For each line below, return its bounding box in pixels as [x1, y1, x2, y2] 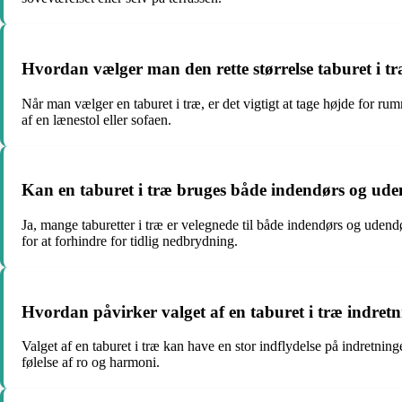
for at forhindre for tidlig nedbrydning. [22, 233, 238, 249]
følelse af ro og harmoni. [22, 354, 160, 371]
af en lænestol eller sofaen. [22, 111, 171, 127]
